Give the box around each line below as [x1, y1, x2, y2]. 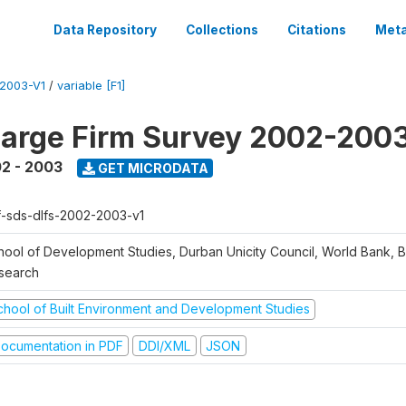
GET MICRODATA [94, 159, 208, 176]
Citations [287, 23, 346, 37]
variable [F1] [57, 79, 125, 92]
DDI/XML [138, 337, 190, 353]
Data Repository [53, 23, 157, 37]
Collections [186, 23, 258, 37]
